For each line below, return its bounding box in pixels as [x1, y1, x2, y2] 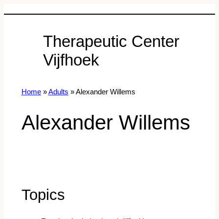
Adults [48, 88, 68, 96]
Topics [21, 186, 65, 203]
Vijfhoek [43, 50, 99, 69]
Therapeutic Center [43, 32, 179, 50]
